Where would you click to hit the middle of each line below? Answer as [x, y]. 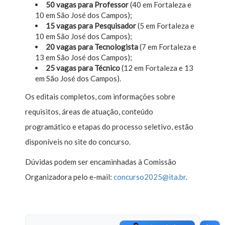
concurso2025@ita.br [150, 177]
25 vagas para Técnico [83, 68]
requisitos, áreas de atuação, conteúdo [89, 111]
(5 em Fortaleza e [165, 25]
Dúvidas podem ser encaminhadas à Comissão [101, 161]
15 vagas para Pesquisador [91, 25]
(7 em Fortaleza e [167, 46]
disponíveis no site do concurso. [79, 141]
